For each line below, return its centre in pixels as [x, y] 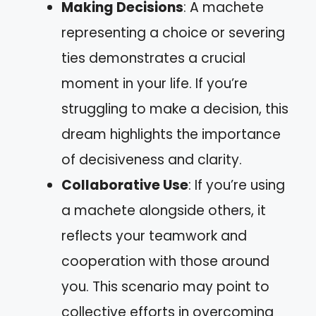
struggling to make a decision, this [175, 109]
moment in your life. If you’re [154, 84]
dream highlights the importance [171, 134]
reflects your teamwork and [154, 236]
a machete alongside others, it [164, 211]
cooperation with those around [165, 261]
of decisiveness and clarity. [152, 160]
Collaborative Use [125, 185]
